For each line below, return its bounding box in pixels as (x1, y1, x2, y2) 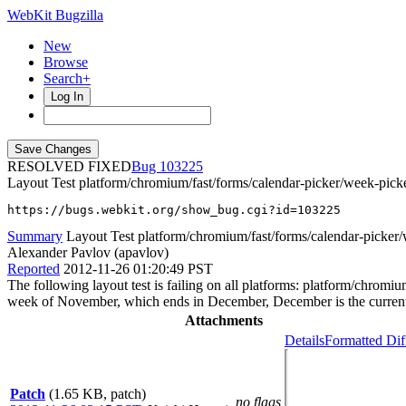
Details (285, 333, 324, 348)
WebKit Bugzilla (7, 7, 103, 23)
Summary (7, 228, 63, 244)
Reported (7, 261, 60, 276)
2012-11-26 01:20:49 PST (63, 261, 213, 276)
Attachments (184, 313, 263, 328)
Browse (43, 54, 88, 70)
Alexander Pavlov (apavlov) (7, 245, 169, 260)
